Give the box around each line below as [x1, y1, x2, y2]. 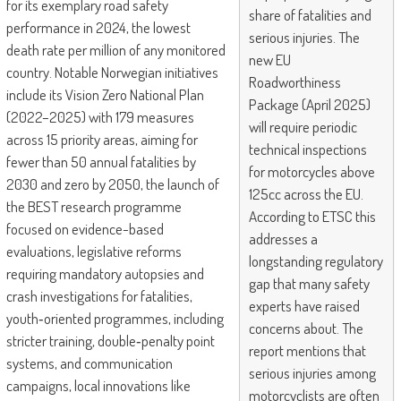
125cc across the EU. [249, 184, 364, 204]
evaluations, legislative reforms [5, 242, 182, 261]
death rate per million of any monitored [5, 40, 226, 60]
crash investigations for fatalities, [5, 286, 192, 306]
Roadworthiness [249, 73, 342, 92]
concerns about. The [249, 319, 364, 338]
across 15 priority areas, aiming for [5, 130, 198, 149]
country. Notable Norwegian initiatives [5, 63, 218, 82]
